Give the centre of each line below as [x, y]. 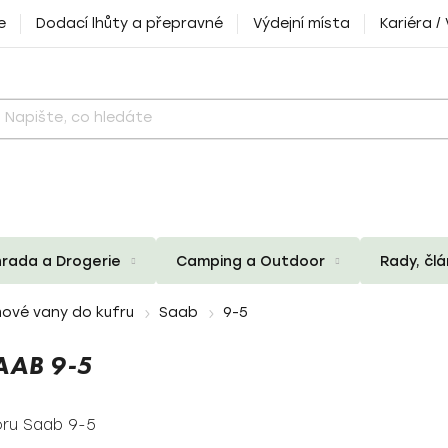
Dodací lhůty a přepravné [129, 23]
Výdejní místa [301, 23]
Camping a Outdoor [250, 261]
